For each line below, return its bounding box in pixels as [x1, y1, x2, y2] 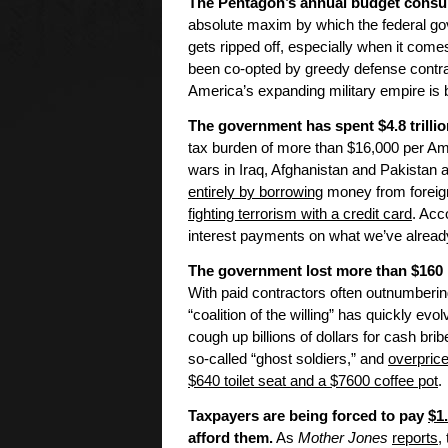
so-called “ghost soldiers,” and [188, 351, 388, 368]
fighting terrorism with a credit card [188, 206, 412, 223]
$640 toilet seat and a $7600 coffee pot [188, 373, 438, 390]
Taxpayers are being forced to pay [188, 408, 428, 425]
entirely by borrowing [188, 184, 323, 201]
